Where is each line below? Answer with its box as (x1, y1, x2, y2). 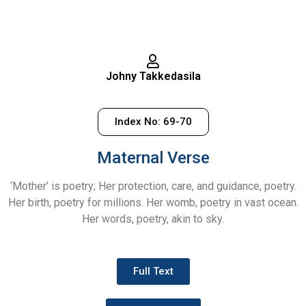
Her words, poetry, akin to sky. (82, 212, 224, 226)
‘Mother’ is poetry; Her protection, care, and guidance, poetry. (10, 180, 296, 193)
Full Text (133, 264, 173, 277)
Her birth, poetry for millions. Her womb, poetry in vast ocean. (8, 196, 298, 210)
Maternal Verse (96, 148, 210, 168)
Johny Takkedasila (105, 69, 201, 83)
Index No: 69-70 (114, 115, 192, 128)
